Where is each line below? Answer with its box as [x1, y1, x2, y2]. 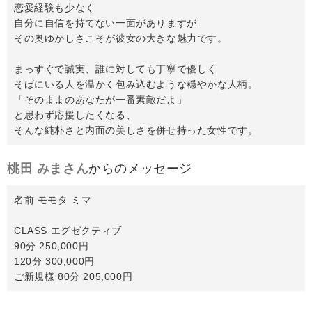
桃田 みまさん [7, 161, 89, 175]
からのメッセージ [88, 161, 193, 175]
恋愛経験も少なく [14, 1, 95, 13]
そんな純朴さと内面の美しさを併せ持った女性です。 [14, 124, 258, 136]
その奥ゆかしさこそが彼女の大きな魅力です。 [14, 32, 228, 44]
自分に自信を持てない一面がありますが [14, 17, 197, 29]
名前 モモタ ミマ [14, 194, 92, 205]
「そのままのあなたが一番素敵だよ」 [14, 93, 187, 105]
